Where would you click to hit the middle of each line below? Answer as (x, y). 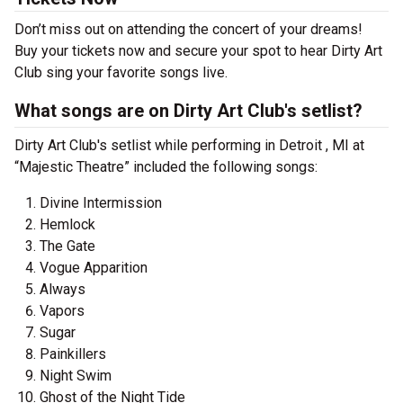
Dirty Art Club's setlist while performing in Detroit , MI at (189, 145)
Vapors (62, 311)
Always (63, 289)
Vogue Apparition (94, 268)
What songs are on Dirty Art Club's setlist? (188, 111)
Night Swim (76, 376)
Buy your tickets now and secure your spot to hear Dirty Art (198, 51)
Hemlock (67, 224)
